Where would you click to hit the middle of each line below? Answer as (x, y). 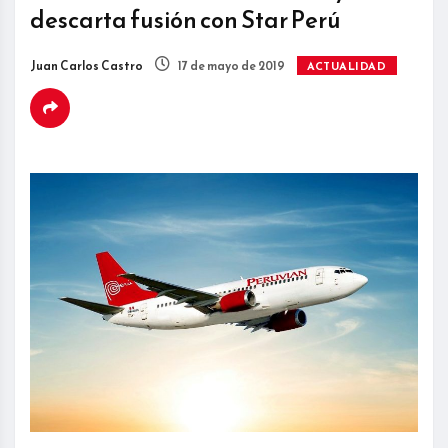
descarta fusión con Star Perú (185, 20)
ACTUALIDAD (347, 66)
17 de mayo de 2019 (230, 66)
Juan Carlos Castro (86, 66)
